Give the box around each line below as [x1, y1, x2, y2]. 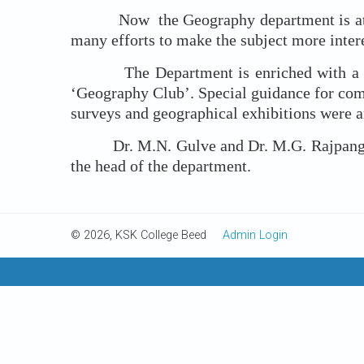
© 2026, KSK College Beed [71, 227, 223, 242]
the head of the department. [71, 157, 251, 175]
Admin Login [223, 227, 288, 242]
